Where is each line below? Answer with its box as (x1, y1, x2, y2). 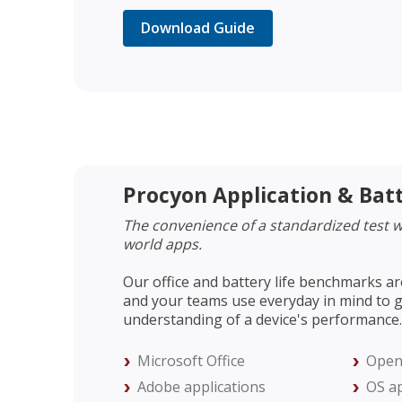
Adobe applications (137, 376, 266, 397)
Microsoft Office (137, 350, 245, 371)
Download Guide (141, 17, 255, 38)
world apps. (123, 233, 202, 254)
